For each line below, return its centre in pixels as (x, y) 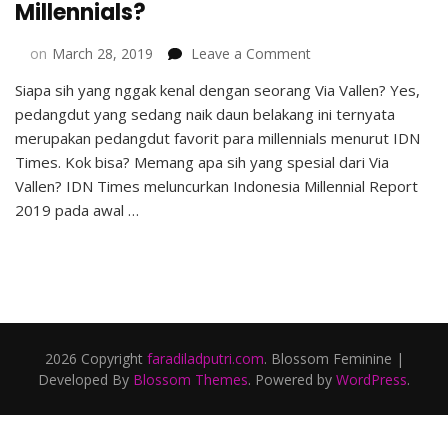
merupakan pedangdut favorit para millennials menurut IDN (217, 138)
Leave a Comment (251, 54)
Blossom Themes (190, 380)
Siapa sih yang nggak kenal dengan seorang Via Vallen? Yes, (217, 90)
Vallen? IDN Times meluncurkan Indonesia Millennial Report (216, 186)
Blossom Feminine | (337, 359)
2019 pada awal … (77, 210)
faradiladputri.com (205, 359)
